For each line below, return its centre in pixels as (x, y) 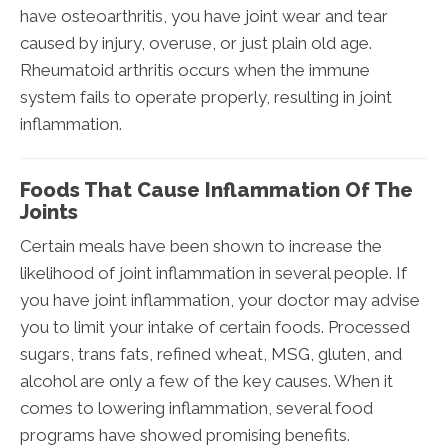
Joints (49, 211)
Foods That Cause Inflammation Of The (216, 189)
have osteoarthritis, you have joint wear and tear (204, 15)
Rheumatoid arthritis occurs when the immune (195, 69)
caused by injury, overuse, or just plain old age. (196, 42)
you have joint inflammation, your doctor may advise (220, 299)
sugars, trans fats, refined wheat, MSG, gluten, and (211, 353)
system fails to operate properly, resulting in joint (206, 96)
